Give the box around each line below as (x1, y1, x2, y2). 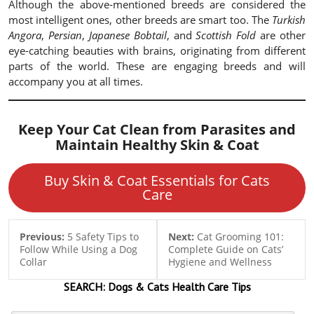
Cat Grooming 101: (196, 230, 284, 244)
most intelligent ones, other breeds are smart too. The (8, 12, 272, 27)
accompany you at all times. (8, 74, 143, 88)
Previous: (20, 230, 67, 244)
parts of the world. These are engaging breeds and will (8, 58, 306, 73)
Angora (8, 27, 41, 42)
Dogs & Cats (104, 280, 169, 294)
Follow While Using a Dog (20, 243, 137, 257)
